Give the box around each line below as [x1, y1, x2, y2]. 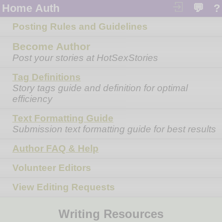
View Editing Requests [12, 182, 115, 192]
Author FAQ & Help [12, 143, 99, 154]
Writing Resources [58, 207, 164, 221]
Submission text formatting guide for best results [12, 124, 216, 134]
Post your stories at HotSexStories [12, 53, 158, 63]
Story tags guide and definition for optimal [12, 83, 188, 93]
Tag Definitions [12, 72, 81, 82]
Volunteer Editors [12, 163, 91, 173]
